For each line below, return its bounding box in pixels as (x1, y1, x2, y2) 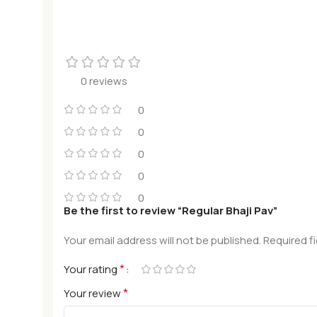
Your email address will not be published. (64, 233, 261, 248)
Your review (64, 286, 123, 301)
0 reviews (81, 74, 127, 88)
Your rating (64, 262, 120, 277)
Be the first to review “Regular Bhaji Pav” (64, 203, 277, 218)
